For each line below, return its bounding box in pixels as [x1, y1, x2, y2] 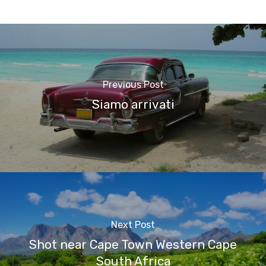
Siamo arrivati [91, 97, 175, 112]
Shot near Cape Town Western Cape [29, 237, 237, 252]
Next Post [111, 218, 155, 230]
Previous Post [102, 78, 164, 90]
